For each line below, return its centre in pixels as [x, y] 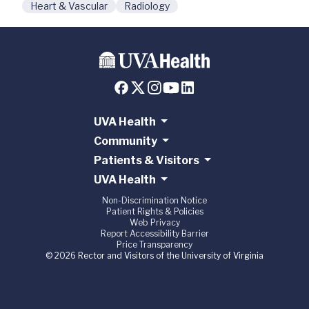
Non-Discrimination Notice [154, 201]
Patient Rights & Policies [154, 212]
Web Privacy [154, 223]
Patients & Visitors [146, 161]
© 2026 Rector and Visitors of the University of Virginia [154, 256]
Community [125, 141]
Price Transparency [154, 245]
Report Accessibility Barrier [154, 234]
